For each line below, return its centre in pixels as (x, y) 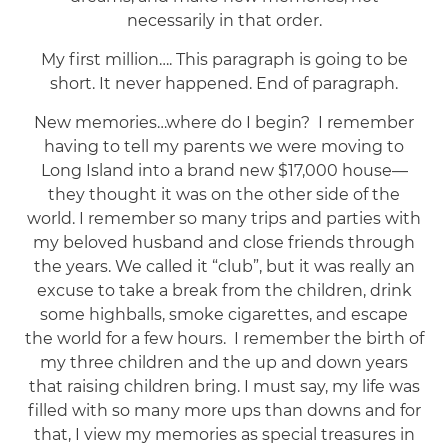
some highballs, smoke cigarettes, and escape (224, 314)
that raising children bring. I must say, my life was (224, 386)
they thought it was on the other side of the (224, 194)
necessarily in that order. (224, 20)
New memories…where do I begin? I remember (224, 122)
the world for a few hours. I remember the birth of (224, 338)
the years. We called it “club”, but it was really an (224, 266)
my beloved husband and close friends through (224, 242)
